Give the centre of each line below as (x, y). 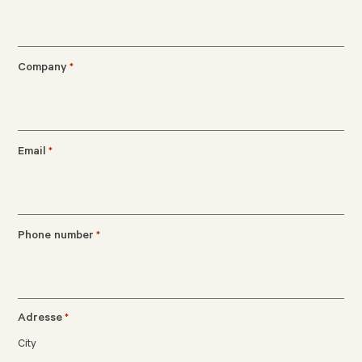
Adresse (40, 320)
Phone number (56, 237)
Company (43, 69)
